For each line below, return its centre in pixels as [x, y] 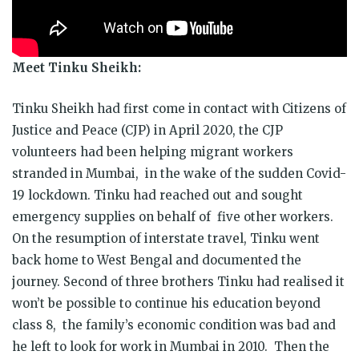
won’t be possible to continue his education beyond [166, 304]
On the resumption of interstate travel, [131, 239]
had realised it [299, 282]
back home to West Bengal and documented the [157, 260]
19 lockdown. [53, 196]
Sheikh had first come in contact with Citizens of [197, 109]
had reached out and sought [216, 196]
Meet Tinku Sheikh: [77, 68]
